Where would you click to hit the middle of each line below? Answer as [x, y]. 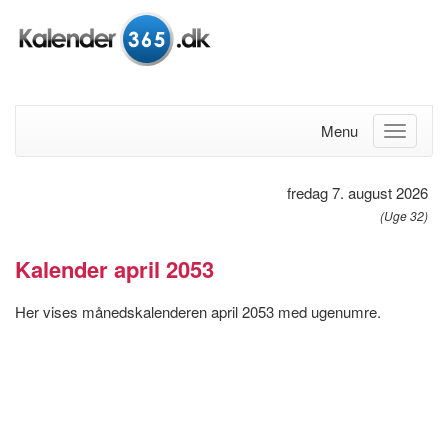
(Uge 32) [404, 215]
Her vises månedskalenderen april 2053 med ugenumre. [198, 311]
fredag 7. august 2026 [357, 192]
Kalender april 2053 [114, 268]
